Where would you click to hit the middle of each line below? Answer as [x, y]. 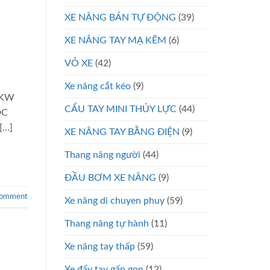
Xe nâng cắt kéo [98, 86]
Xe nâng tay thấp [100, 246]
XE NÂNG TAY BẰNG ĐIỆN [122, 132]
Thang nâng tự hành [107, 223]
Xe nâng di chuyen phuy [115, 200]
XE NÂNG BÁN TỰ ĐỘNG [120, 17]
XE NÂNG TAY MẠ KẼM [115, 40]
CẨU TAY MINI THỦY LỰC [121, 109]
